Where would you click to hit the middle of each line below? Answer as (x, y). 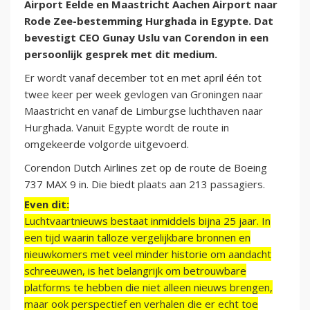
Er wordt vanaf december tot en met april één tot (143, 78)
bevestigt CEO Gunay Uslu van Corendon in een (146, 38)
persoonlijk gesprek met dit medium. (121, 54)
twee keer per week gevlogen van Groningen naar (144, 94)
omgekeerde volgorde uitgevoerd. (107, 144)
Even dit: (47, 204)
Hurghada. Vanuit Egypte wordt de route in (127, 128)
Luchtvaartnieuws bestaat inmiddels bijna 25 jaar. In (147, 221)
